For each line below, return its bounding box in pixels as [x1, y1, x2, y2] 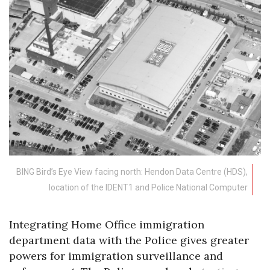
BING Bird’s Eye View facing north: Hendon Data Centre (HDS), [16, 166, 248, 177]
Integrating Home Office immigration [9, 217, 204, 231]
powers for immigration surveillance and [9, 248, 223, 263]
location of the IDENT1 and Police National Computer [49, 182, 248, 192]
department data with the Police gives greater [9, 233, 249, 247]
